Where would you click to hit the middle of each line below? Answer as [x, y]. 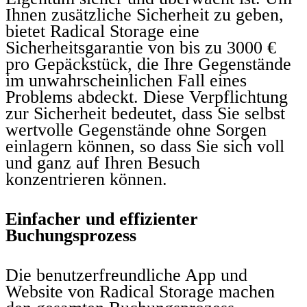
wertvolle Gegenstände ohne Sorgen [136, 130]
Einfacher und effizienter [102, 219]
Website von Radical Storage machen [140, 291]
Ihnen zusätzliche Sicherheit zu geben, [145, 14]
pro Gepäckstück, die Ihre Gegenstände [148, 64]
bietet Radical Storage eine [102, 31]
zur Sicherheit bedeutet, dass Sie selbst [145, 113]
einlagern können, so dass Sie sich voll [145, 146]
